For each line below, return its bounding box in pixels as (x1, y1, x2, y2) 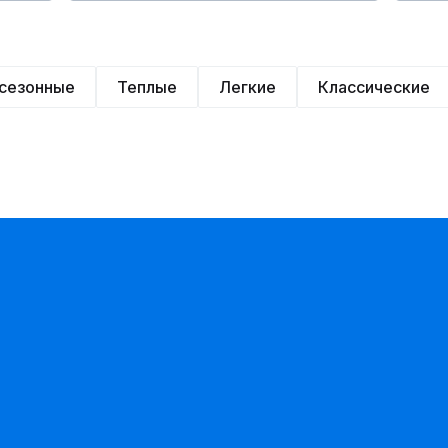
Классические (318, 77, 430, 97)
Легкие (219, 77, 276, 97)
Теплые (117, 77, 177, 97)
